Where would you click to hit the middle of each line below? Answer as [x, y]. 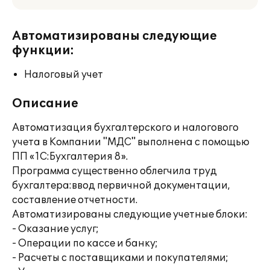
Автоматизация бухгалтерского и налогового [125, 128]
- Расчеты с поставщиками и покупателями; [120, 258]
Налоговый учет [64, 75]
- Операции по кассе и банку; [85, 243]
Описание [45, 104]
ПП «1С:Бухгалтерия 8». [70, 157]
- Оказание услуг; [55, 229]
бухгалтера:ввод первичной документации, [121, 186]
